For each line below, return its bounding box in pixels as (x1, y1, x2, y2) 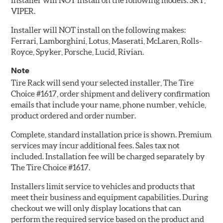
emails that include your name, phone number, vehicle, (11, 100, 207, 110)
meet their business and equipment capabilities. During (11, 193, 209, 202)
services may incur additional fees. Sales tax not (11, 141, 180, 150)
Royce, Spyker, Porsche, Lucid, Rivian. (11, 47, 144, 57)
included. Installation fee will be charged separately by (11, 152, 206, 161)
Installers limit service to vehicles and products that (11, 182, 196, 191)
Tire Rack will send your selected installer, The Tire (11, 78, 194, 88)
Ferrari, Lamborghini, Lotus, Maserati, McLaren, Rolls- (11, 36, 202, 46)
